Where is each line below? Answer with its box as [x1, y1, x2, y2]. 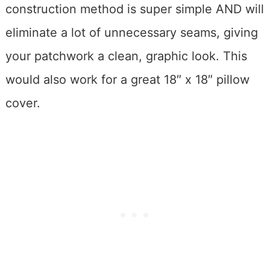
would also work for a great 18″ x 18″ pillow [5, 72, 250, 87]
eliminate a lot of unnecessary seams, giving [5, 25, 258, 40]
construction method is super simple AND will [5, 1, 264, 16]
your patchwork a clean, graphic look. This [5, 48, 247, 63]
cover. [5, 95, 40, 110]
